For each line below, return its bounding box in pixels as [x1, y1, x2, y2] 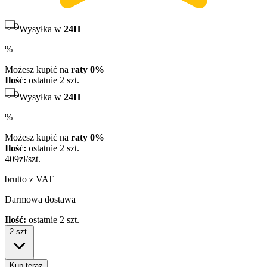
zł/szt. [19, 154, 41, 164]
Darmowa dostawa [5, 194, 76, 205]
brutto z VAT [5, 174, 54, 185]
